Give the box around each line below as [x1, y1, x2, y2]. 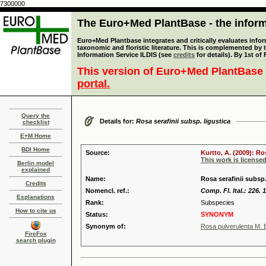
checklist [22, 119, 49, 125]
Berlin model [17, 160, 54, 166]
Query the [21, 112, 50, 119]
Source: [85, 149, 110, 156]
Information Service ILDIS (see [77, 51, 173, 58]
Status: [85, 211, 108, 218]
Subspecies [201, 199, 235, 206]
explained [21, 166, 50, 173]
